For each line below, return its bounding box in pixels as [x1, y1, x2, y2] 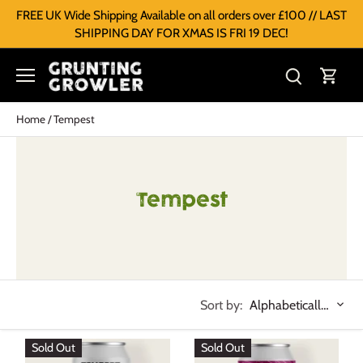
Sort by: [200, 297, 242, 314]
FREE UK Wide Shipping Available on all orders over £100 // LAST [16, 6, 347, 23]
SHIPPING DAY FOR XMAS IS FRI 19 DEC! [75, 24, 288, 41]
